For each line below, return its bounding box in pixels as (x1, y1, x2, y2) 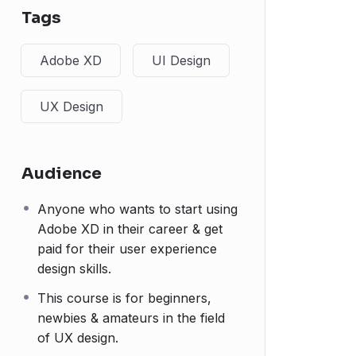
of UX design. (37, 330, 118, 346)
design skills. (37, 261, 111, 277)
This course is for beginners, (37, 290, 211, 306)
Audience (21, 164, 102, 184)
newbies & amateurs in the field (37, 310, 225, 326)
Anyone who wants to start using (37, 201, 238, 217)
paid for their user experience (37, 241, 217, 257)
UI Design (152, 52, 211, 68)
